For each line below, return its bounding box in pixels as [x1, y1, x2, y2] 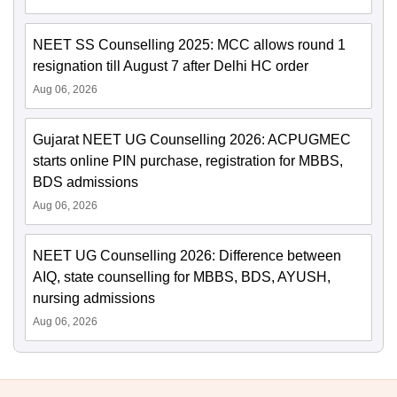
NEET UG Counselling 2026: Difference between [33, 248, 341, 264]
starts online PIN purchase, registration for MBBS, [33, 153, 343, 169]
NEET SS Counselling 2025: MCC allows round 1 [33, 37, 346, 53]
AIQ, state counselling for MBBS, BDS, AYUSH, [33, 269, 331, 285]
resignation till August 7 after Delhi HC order [33, 58, 308, 74]
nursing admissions [33, 291, 155, 307]
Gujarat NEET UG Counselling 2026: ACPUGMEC [33, 132, 351, 148]
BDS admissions [33, 175, 138, 191]
